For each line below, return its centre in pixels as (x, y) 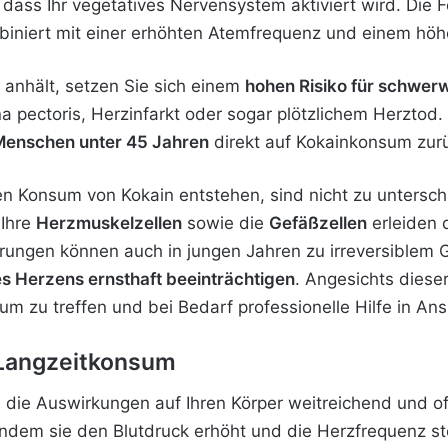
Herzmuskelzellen (109, 222)
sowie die (225, 222)
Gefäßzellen (318, 222)
